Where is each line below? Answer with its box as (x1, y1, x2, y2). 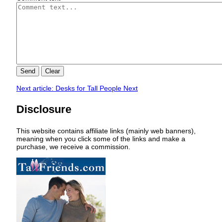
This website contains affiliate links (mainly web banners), (16, 126, 196, 135)
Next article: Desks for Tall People (16, 84, 123, 92)
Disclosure (16, 103, 71, 115)
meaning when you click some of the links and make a (16, 134, 185, 143)
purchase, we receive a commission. (16, 142, 130, 151)
